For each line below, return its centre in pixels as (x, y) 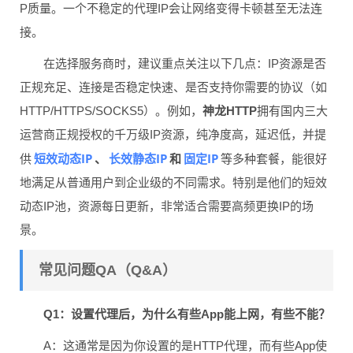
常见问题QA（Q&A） (108, 270)
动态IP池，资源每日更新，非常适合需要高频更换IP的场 (167, 206)
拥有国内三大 (292, 110)
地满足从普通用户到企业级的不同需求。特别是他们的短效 (173, 182)
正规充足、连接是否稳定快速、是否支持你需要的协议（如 (173, 87)
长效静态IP (138, 158)
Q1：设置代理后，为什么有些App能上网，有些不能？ (187, 314)
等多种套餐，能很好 (274, 158)
